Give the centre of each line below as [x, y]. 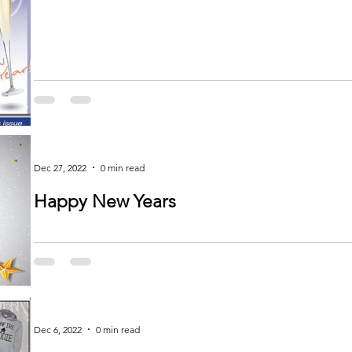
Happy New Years [105, 202]
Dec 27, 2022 [60, 167]
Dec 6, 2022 [58, 329]
